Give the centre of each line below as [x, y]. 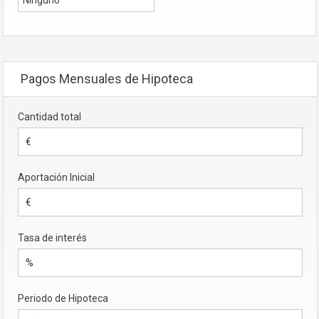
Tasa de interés [52, 238]
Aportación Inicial [56, 178]
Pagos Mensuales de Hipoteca [107, 79]
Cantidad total [49, 117]
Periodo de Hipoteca [63, 299]
